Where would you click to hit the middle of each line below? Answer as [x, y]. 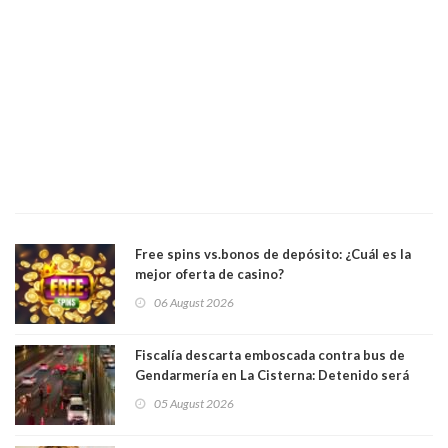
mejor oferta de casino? [209, 273]
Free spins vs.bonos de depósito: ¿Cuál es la [273, 253]
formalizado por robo [201, 394]
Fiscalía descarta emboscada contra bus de [270, 354]
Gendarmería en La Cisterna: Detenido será [272, 374]
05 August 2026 [194, 403]
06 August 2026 [194, 302]
